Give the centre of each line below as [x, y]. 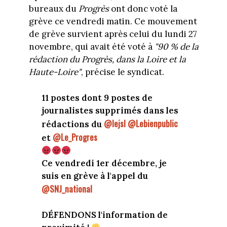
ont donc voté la [144, 9]
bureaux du [53, 9]
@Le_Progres [75, 137]
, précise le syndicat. [122, 72]
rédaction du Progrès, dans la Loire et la [107, 60]
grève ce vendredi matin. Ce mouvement [113, 22]
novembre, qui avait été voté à [91, 47]
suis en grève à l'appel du [95, 176]
